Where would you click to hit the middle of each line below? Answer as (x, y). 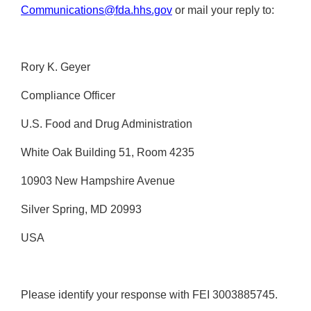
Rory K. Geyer (56, 67)
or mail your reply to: (223, 10)
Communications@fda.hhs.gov (96, 10)
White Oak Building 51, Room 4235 (108, 153)
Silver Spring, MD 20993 (81, 210)
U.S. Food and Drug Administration (107, 124)
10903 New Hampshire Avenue (98, 181)
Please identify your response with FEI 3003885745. (149, 295)
